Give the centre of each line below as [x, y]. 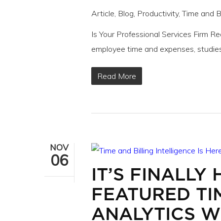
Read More [117, 76]
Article [103, 13]
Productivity [158, 13]
